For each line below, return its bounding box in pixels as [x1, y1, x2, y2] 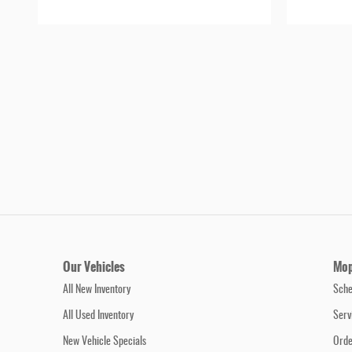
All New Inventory [63, 284, 130, 296]
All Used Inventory [63, 310, 134, 322]
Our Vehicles [63, 257, 125, 277]
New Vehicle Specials [63, 336, 146, 348]
